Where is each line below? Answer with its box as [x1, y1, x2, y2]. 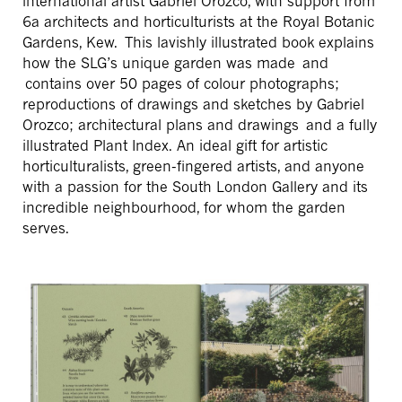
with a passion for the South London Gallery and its [22, 178, 368, 197]
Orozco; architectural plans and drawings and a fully [22, 116, 377, 135]
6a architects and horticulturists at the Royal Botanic [22, 13, 374, 31]
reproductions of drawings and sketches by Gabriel [22, 95, 364, 114]
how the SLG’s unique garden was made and [22, 54, 328, 73]
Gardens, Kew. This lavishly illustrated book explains [22, 33, 374, 52]
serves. [22, 219, 69, 238]
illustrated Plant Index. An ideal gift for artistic [22, 136, 328, 155]
